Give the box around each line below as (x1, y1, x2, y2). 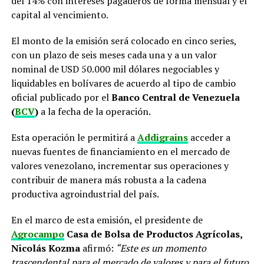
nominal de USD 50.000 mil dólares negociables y (11, 62, 219, 75)
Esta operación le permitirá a (11, 131, 137, 144)
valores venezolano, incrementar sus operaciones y (11, 159, 229, 172)
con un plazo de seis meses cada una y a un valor (11, 48, 217, 61)
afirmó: (80, 242, 114, 255)
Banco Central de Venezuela (108, 91, 240, 104)
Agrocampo (11, 227, 64, 240)
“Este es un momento (113, 242, 206, 255)
